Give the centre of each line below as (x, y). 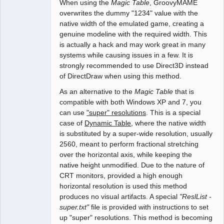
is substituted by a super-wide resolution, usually (136, 134)
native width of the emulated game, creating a (132, 24)
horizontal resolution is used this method (123, 186)
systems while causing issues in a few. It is (126, 55)
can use (73, 113)
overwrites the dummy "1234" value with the (129, 13)
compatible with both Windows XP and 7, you (131, 102)
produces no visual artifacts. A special (120, 197)
